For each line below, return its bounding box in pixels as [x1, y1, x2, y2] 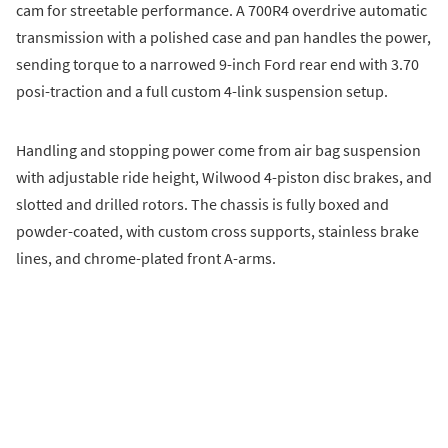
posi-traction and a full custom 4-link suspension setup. [16, 81, 388, 102]
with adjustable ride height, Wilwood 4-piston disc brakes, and [16, 167, 432, 188]
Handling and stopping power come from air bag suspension [16, 140, 421, 161]
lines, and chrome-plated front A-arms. [16, 248, 276, 269]
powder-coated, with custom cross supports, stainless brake [16, 221, 419, 242]
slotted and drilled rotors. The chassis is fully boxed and [16, 194, 389, 215]
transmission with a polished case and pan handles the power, [16, 27, 431, 48]
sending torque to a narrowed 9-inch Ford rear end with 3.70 [16, 54, 419, 75]
